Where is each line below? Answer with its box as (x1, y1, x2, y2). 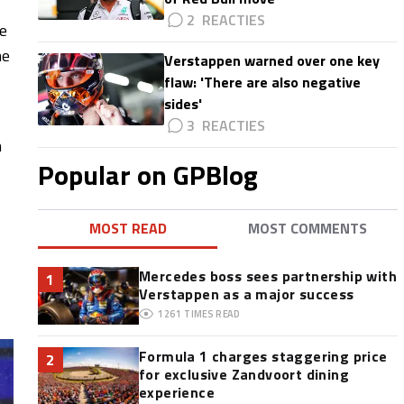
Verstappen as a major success (138, 283, 354, 305)
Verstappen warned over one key (163, 50, 380, 71)
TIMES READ (184, 306, 241, 322)
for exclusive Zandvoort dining (138, 363, 349, 385)
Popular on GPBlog (37, 154, 258, 196)
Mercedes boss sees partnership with (138, 265, 397, 287)
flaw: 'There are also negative (163, 71, 361, 93)
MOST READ (88, 217, 167, 239)
